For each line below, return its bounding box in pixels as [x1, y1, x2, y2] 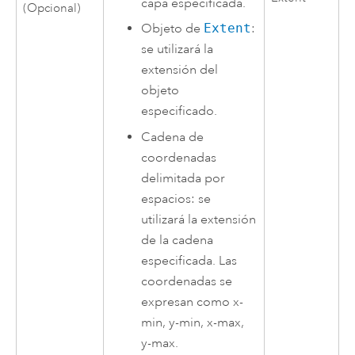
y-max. [141, 335, 179, 351]
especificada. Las [141, 253, 238, 269]
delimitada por [141, 170, 226, 186]
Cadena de [141, 129, 204, 145]
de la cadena [141, 232, 214, 248]
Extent [204, 21, 252, 36]
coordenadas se [141, 273, 233, 289]
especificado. [141, 103, 218, 120]
